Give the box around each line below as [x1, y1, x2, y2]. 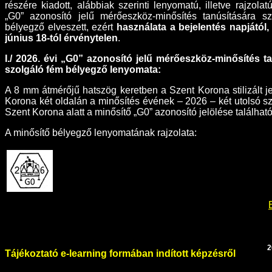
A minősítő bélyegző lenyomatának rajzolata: [5, 127, 197, 138]
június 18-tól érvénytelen [5, 33, 118, 44]
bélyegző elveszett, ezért [5, 22, 117, 33]
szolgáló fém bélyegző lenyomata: [5, 64, 161, 75]
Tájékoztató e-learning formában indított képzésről [5, 248, 236, 259]
